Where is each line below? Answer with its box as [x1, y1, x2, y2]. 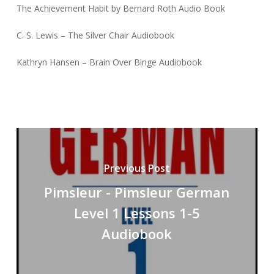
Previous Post [103, 161, 170, 175]
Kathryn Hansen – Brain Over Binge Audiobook [16, 56, 202, 68]
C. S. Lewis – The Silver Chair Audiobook [16, 29, 174, 42]
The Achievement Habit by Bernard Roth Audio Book [16, 2, 225, 15]
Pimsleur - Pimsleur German [44, 182, 230, 201]
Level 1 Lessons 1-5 [73, 203, 200, 222]
